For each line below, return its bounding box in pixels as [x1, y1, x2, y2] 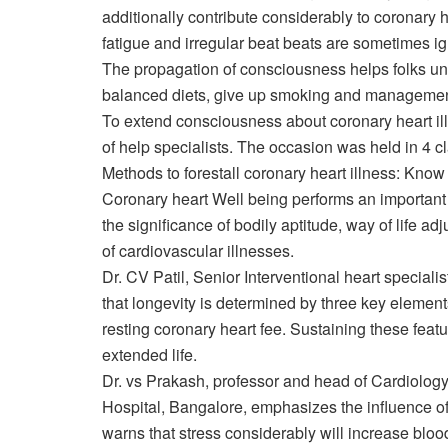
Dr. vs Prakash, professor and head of [102, 368, 371, 392]
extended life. [102, 342, 197, 366]
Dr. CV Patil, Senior [102, 264, 244, 288]
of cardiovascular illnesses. [102, 238, 294, 262]
